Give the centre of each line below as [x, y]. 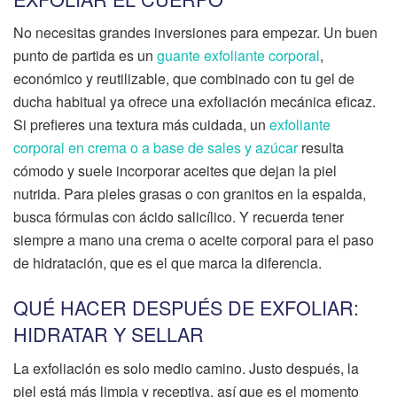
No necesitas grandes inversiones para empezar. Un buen [195, 33]
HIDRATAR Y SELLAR [109, 333]
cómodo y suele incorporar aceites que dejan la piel [175, 171]
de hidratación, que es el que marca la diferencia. [167, 263]
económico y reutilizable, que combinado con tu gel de [184, 79]
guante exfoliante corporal [238, 56]
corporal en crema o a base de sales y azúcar [156, 148]
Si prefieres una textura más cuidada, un [141, 125]
